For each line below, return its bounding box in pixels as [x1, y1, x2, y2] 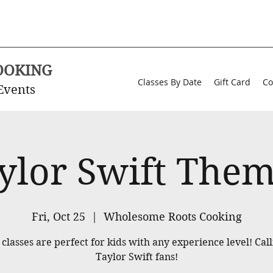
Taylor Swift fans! [95, 250, 178, 263]
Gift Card [214, 76, 250, 88]
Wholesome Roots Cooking [103, 210, 242, 223]
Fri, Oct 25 [31, 210, 85, 223]
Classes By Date [138, 76, 202, 88]
